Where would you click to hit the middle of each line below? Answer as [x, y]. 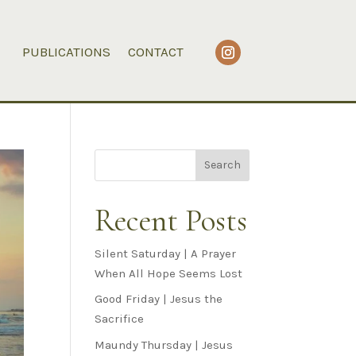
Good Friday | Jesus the [159, 299]
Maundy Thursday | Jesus [164, 344]
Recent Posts [171, 220]
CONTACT [156, 51]
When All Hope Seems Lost [169, 273]
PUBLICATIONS [67, 51]
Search [222, 165]
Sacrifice [120, 319]
